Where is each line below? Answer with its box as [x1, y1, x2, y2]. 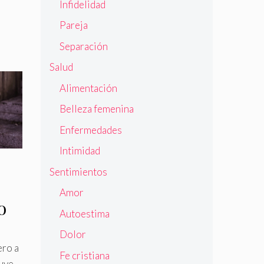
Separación [59, 39, 108, 52]
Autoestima [59, 207, 110, 220]
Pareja [59, 19, 88, 32]
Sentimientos [49, 165, 107, 178]
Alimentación [59, 81, 117, 94]
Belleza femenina [59, 103, 134, 115]
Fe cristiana [59, 249, 110, 262]
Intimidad [59, 144, 100, 157]
